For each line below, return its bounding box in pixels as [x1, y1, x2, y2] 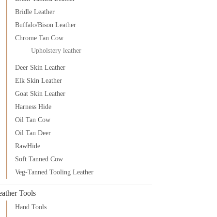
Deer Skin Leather [15, 63, 66, 71]
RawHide [15, 142, 41, 150]
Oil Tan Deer [15, 129, 51, 137]
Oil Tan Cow [15, 116, 51, 124]
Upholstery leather [31, 47, 82, 54]
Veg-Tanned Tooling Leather [15, 168, 94, 176]
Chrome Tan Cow [15, 34, 64, 42]
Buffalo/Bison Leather [15, 21, 77, 29]
